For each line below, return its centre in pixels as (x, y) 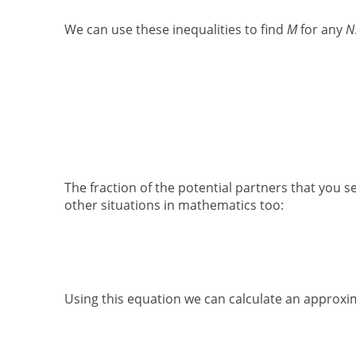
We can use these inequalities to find (175, 29)
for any (321, 29)
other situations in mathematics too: (174, 205)
